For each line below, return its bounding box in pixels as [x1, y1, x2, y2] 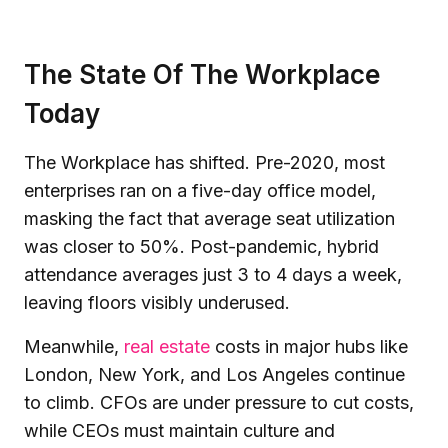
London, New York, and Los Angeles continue [24, 364, 405, 385]
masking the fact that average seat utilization [24, 208, 395, 229]
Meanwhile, [24, 336, 124, 357]
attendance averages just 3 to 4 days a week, [24, 264, 402, 285]
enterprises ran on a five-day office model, [24, 180, 376, 201]
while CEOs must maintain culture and [24, 420, 335, 441]
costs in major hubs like [210, 336, 408, 357]
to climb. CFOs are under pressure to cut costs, [24, 392, 414, 413]
